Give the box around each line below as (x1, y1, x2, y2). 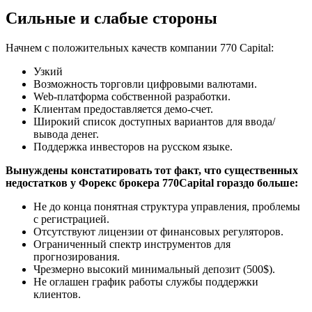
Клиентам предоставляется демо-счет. (33, 103, 213, 116)
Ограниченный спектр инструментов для (33, 238, 231, 251)
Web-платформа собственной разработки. (33, 91, 231, 103)
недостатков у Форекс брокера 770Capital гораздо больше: (6, 177, 298, 189)
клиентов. (33, 288, 81, 301)
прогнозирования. (33, 251, 120, 263)
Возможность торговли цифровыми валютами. (33, 78, 257, 91)
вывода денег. (33, 128, 99, 141)
